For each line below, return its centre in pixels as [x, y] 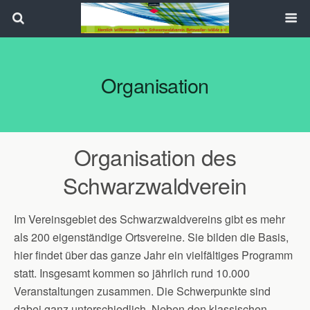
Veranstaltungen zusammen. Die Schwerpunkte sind [142, 291]
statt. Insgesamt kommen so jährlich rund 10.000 [132, 273]
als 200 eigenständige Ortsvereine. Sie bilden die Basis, [151, 237]
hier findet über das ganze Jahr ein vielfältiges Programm [153, 255]
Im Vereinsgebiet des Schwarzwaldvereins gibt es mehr [149, 219]
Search [37, 48]
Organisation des [155, 156]
